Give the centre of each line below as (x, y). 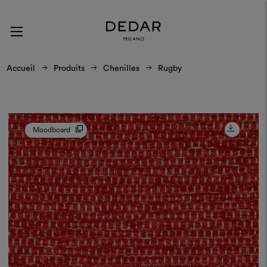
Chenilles (121, 69)
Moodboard (51, 130)
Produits (69, 69)
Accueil (21, 69)
